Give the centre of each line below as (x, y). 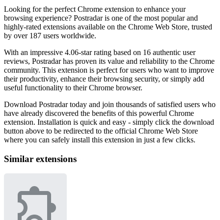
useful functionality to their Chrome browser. (73, 88)
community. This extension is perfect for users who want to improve (109, 70)
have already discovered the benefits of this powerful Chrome (99, 113)
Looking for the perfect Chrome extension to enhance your (95, 9)
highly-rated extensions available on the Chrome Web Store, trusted (108, 27)
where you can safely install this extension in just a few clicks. (100, 140)
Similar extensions (40, 159)
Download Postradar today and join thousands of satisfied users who (110, 104)
